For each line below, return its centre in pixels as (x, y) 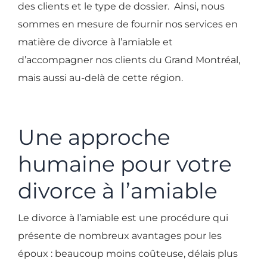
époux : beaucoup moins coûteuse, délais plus (128, 254)
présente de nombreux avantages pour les (120, 236)
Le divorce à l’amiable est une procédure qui (123, 218)
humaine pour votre (125, 164)
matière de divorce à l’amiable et (95, 42)
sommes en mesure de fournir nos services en (128, 24)
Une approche (94, 137)
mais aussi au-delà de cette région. (100, 78)
